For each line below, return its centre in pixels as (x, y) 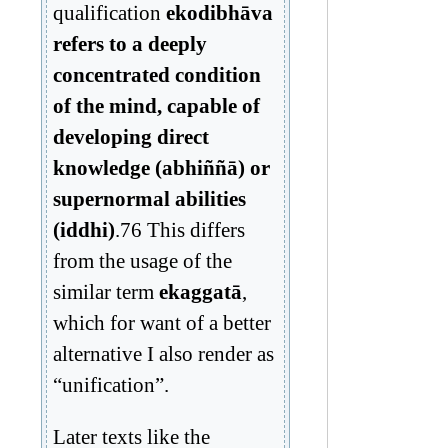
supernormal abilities (149, 198)
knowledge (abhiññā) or (161, 167)
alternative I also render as (163, 353)
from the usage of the (142, 260)
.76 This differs (180, 229)
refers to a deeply (130, 43)
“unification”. (111, 384)
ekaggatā (200, 291)
